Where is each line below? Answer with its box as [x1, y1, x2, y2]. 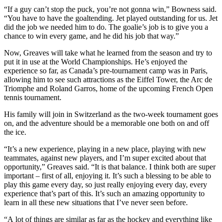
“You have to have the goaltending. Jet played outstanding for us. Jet [4, 13, 218, 22]
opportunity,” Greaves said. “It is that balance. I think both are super [4, 162, 216, 171]
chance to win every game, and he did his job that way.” [4, 31, 181, 40]
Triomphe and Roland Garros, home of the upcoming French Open [4, 84, 213, 93]
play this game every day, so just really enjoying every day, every [4, 180, 207, 189]
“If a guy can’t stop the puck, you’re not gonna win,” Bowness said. [4, 4, 217, 13]
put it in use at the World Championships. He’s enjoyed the [4, 57, 187, 66]
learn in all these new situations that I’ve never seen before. [4, 198, 190, 207]
